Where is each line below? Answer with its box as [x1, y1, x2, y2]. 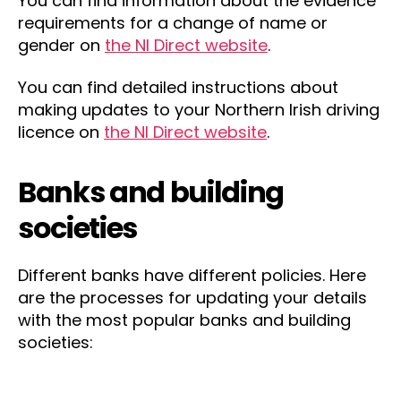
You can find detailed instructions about [18, 76, 338, 98]
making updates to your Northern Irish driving [18, 98, 380, 121]
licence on [18, 121, 104, 143]
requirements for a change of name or [18, 11, 328, 34]
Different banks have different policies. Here [18, 264, 366, 286]
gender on [18, 33, 105, 56]
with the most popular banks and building [18, 309, 351, 331]
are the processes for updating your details [18, 286, 367, 309]
